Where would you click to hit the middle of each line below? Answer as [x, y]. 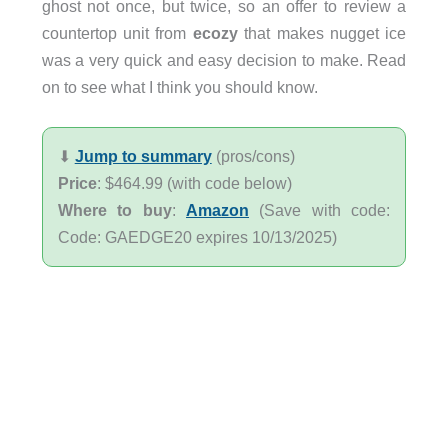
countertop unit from [117, 32]
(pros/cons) [253, 156]
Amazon [217, 210]
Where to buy [114, 210]
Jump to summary [143, 156]
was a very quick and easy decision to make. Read [224, 59]
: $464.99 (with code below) [194, 183]
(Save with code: [320, 210]
